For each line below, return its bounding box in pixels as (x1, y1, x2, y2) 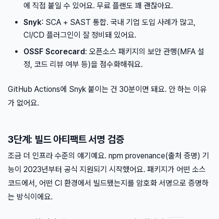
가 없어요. (8, 98, 39, 108)
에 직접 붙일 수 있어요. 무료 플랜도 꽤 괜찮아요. (23, 1, 173, 11)
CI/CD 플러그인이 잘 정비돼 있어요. (23, 30, 136, 40)
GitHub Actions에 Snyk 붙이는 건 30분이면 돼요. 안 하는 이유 (8, 85, 207, 94)
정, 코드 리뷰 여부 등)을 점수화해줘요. (23, 60, 143, 69)
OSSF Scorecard (23, 47, 85, 57)
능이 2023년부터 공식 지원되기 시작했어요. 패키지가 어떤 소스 (8, 165, 206, 175)
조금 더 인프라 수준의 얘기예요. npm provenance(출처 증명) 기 (8, 151, 209, 161)
